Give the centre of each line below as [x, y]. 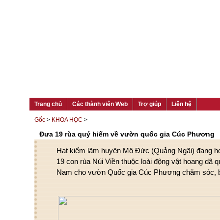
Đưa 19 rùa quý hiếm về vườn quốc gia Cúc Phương [127, 134]
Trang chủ [48, 104]
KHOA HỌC [68, 120]
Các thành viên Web [100, 104]
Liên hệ [181, 104]
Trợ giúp [150, 104]
